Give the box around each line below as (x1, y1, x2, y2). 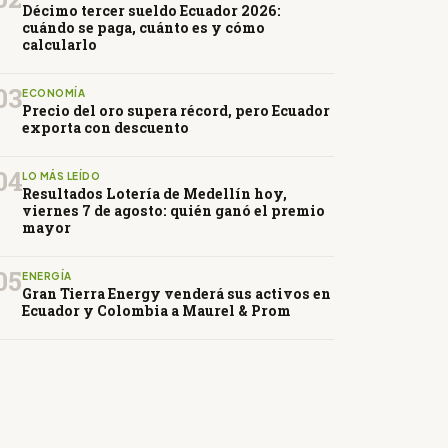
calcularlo (22, 35, 97, 55)
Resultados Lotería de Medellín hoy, (22, 184, 287, 204)
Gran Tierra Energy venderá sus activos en (22, 284, 331, 304)
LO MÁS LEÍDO (22, 170, 100, 183)
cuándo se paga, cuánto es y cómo (22, 18, 265, 38)
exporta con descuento (22, 118, 189, 138)
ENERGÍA (22, 270, 72, 283)
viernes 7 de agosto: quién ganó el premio (22, 201, 325, 221)
